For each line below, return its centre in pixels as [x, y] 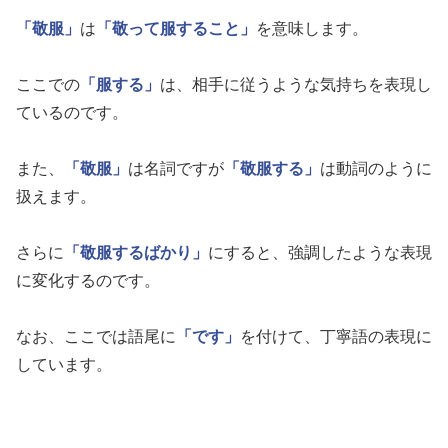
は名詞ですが [176, 169]
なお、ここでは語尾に [96, 337]
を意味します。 [312, 29]
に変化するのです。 [88, 281]
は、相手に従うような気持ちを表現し [296, 85]
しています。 [64, 365]
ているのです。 [72, 113]
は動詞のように [376, 169]
